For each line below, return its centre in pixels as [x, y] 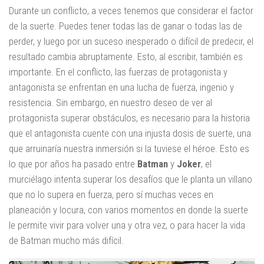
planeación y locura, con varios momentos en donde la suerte [128, 210]
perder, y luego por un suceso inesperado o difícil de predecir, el [131, 42]
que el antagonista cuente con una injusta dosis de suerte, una [130, 133]
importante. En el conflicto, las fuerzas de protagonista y [118, 72]
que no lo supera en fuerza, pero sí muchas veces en [111, 195]
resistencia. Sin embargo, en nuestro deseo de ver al [110, 103]
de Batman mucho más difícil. [66, 241]
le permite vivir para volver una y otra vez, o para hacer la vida [127, 225]
